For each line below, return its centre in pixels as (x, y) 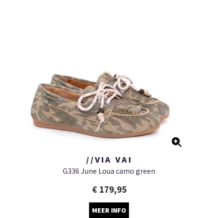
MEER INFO (109, 210)
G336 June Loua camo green (109, 171)
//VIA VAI (109, 159)
